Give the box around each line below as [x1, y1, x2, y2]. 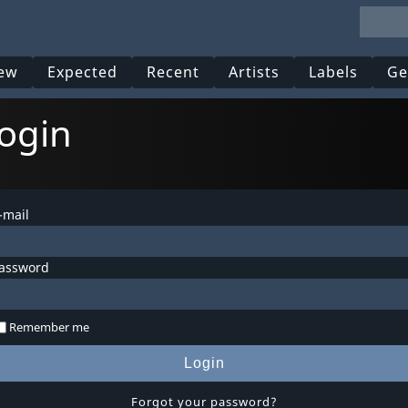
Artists [229, 62, 280, 83]
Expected [47, 62, 118, 83]
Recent [147, 62, 200, 83]
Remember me [9, 318, 89, 335]
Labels [309, 62, 359, 83]
